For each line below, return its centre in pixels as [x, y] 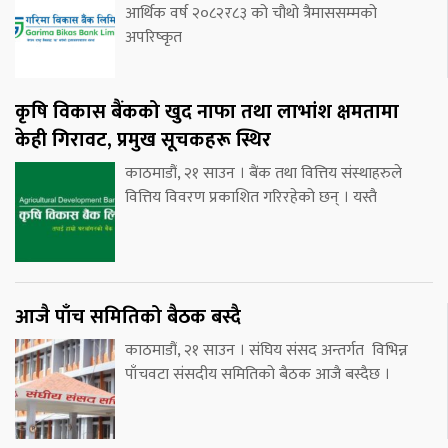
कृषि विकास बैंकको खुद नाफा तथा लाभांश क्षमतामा [207, 111]
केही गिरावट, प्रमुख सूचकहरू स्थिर [143, 139]
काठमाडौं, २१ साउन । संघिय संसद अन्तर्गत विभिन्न [266, 350]
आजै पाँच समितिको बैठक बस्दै [128, 316]
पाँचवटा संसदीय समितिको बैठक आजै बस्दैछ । [257, 374]
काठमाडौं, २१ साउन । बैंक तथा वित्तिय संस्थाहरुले [263, 173]
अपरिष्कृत [153, 37]
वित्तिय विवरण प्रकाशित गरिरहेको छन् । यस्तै [251, 197]
